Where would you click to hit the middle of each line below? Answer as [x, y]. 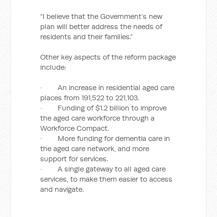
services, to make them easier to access [107, 179]
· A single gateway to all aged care [103, 169]
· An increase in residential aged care [108, 87]
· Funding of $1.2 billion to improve [104, 108]
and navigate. [62, 189]
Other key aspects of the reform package [108, 57]
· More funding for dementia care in [105, 138]
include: [53, 67]
